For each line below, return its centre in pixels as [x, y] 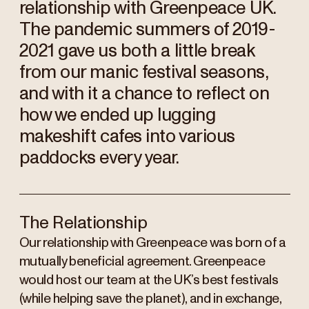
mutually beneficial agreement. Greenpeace [142, 261]
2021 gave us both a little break [137, 51]
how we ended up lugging [117, 115]
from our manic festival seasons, [143, 72]
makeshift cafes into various [127, 136]
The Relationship [83, 223]
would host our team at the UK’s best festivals [149, 280]
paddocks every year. [99, 158]
